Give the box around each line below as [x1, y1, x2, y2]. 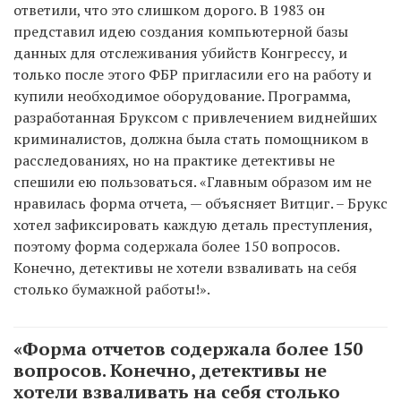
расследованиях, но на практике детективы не [13, 149, 335, 170]
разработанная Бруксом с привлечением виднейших [13, 107, 377, 127]
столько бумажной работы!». [13, 278, 210, 299]
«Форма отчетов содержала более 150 [13, 336, 363, 361]
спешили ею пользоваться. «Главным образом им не [13, 171, 371, 192]
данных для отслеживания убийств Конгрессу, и [13, 42, 347, 63]
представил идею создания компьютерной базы [13, 21, 348, 41]
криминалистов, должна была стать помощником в [13, 128, 369, 149]
